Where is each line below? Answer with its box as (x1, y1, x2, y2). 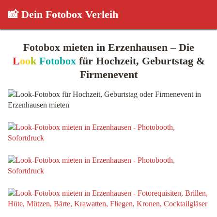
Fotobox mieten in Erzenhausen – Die (23, 41, 194, 53)
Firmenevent (79, 68, 138, 80)
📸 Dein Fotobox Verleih (8, 8, 118, 20)
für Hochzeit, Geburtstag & (76, 55, 205, 67)
